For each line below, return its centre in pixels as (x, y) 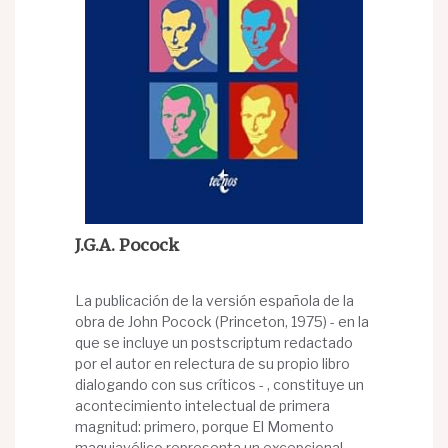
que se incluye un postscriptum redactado (214, 343)
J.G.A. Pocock (127, 245)
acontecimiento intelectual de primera (202, 406)
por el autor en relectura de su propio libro (212, 364)
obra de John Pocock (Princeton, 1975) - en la (222, 322)
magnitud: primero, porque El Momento (204, 427)
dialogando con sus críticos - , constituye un (219, 385)
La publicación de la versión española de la (214, 301)
